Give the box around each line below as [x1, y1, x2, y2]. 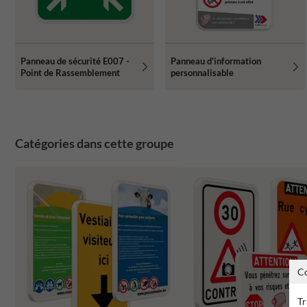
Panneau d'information [171, 55, 262, 66]
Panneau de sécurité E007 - [21, 55, 130, 66]
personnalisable [171, 66, 234, 78]
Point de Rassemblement [21, 66, 120, 78]
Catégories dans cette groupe [15, 136, 174, 151]
